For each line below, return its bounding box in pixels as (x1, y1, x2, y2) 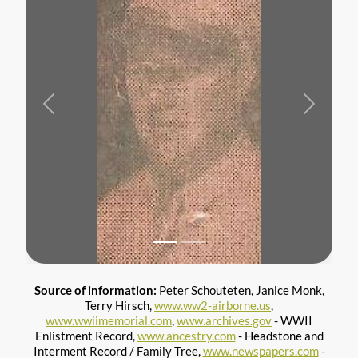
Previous (47, 102, 94, 117)
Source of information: (34, 282, 159, 297)
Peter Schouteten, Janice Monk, (158, 282, 324, 297)
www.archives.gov (177, 312, 272, 328)
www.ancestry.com (137, 328, 236, 343)
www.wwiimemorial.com (46, 312, 172, 328)
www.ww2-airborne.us (154, 297, 271, 312)
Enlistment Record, (34, 328, 137, 343)
